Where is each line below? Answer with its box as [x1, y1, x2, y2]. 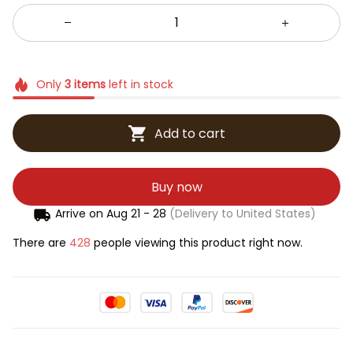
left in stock [105, 76, 173, 92]
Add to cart [154, 124, 225, 143]
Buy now [150, 177, 203, 196]
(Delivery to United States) [166, 206, 317, 222]
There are [13, 235, 69, 251]
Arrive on [55, 206, 104, 222]
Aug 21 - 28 [106, 206, 167, 222]
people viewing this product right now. [87, 235, 299, 251]
